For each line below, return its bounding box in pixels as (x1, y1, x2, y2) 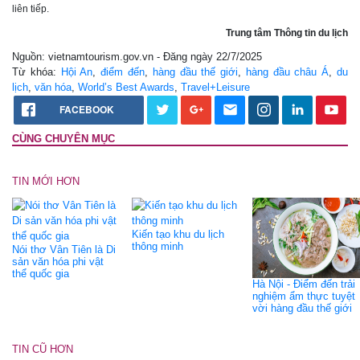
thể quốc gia (12, 267, 69, 280)
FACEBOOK (59, 101, 114, 117)
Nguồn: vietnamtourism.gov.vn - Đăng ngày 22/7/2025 (12, 50, 262, 63)
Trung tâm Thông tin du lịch (226, 27, 348, 39)
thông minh (132, 239, 184, 252)
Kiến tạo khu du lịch (132, 227, 225, 240)
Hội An (60, 65, 93, 78)
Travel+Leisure (181, 80, 250, 93)
